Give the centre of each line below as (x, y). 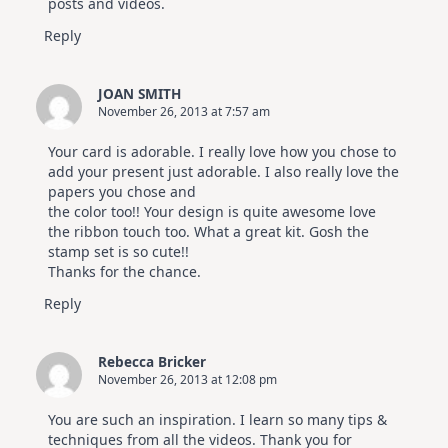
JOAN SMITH (139, 94)
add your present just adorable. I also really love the (223, 172)
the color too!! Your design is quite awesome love (212, 212)
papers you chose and (122, 192)
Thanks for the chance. (124, 272)
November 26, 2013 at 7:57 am (184, 112)
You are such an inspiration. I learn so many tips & (217, 420)
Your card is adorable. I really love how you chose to (222, 152)
